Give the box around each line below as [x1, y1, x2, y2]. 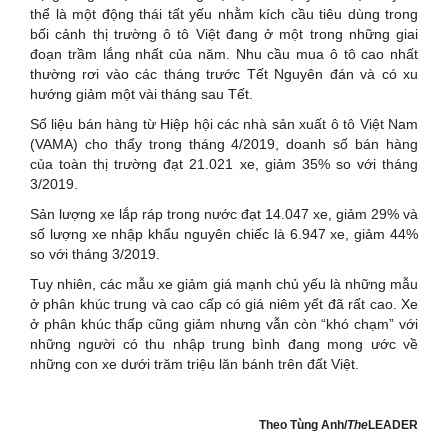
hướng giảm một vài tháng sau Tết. [30, 86, 253, 103]
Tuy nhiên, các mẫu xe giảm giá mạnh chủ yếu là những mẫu [30, 276, 418, 293]
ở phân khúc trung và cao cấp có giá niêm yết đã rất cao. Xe [30, 296, 418, 313]
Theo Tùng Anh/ [259, 418, 347, 433]
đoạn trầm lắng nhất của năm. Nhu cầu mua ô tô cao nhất [30, 46, 418, 63]
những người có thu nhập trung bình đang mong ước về [30, 336, 418, 353]
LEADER [368, 418, 418, 433]
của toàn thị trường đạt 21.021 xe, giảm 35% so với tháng [30, 156, 418, 173]
